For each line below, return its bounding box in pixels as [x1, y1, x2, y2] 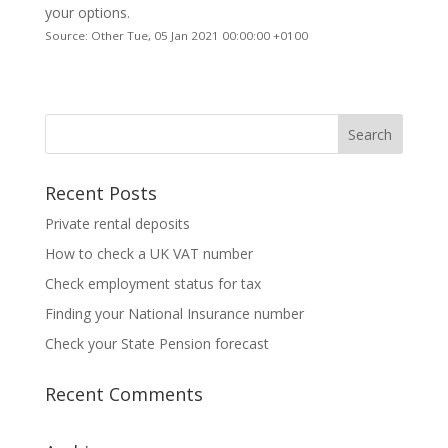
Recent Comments [44, 381, 203, 406]
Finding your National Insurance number [44, 303, 304, 323]
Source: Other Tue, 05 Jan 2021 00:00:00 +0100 [44, 27, 308, 43]
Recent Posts [44, 180, 157, 205]
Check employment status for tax [44, 273, 261, 293]
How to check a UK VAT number [44, 243, 253, 263]
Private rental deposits [44, 213, 190, 233]
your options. [44, 2, 130, 22]
